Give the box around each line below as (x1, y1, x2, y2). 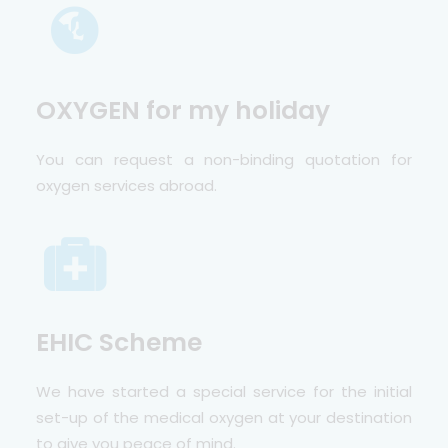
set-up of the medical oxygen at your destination (36, 407, 412, 428)
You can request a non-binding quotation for (36, 149, 412, 170)
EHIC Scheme (36, 325, 202, 360)
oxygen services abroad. (36, 175, 217, 196)
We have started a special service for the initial (36, 381, 412, 402)
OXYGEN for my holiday (36, 93, 330, 128)
